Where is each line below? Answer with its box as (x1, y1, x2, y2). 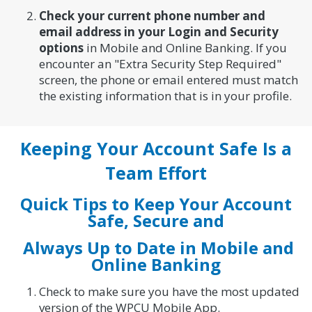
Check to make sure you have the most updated (38, 283, 299, 300)
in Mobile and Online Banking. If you (83, 40, 287, 56)
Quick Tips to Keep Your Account (20, 192, 292, 216)
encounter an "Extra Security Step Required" (38, 56, 281, 72)
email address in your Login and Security (38, 24, 279, 40)
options (38, 40, 84, 56)
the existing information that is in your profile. (38, 88, 292, 104)
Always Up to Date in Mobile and (18, 236, 294, 260)
